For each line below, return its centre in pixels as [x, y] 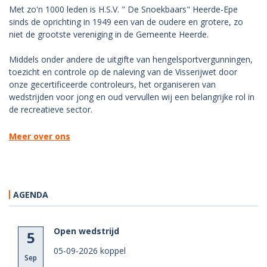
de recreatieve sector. [51, 109]
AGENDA [31, 194]
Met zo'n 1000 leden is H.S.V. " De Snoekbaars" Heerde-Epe [123, 9]
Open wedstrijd [86, 231]
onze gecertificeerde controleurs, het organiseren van [112, 84]
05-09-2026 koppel [90, 250]
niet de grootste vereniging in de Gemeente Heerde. [109, 34]
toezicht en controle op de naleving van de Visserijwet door [123, 72]
